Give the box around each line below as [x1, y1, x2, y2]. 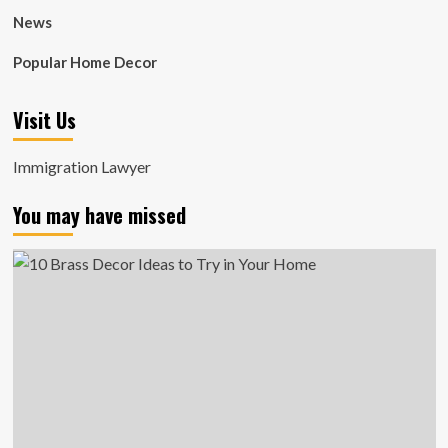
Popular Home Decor [12, 53, 157, 71]
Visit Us [12, 105, 76, 135]
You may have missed [12, 200, 186, 230]
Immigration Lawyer [12, 157, 151, 176]
